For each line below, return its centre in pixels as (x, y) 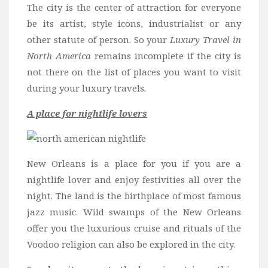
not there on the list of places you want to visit (134, 72)
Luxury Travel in (205, 39)
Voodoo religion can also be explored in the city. (131, 244)
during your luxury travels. (86, 88)
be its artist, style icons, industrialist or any (134, 23)
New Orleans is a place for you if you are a (134, 163)
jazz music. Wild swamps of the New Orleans (134, 212)
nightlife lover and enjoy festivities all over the (134, 179)
